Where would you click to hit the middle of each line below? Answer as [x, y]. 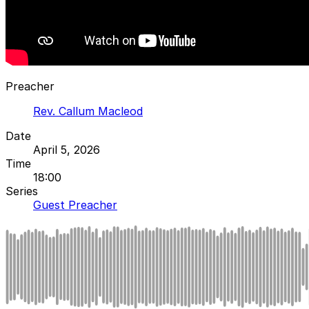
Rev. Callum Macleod [88, 111]
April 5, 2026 [67, 149]
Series [22, 191]
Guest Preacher [75, 205]
